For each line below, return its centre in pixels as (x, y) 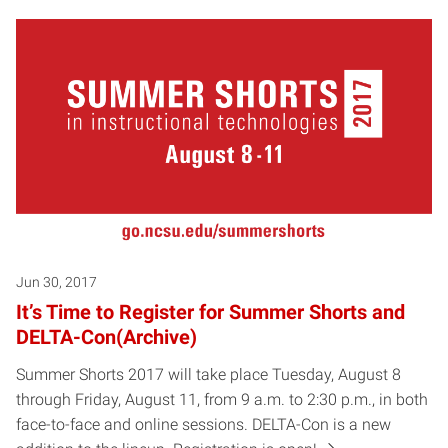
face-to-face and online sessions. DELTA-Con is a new (203, 425)
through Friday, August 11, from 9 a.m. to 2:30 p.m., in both (222, 400)
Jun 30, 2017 (56, 282)
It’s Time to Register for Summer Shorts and (210, 312)
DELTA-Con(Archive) (106, 337)
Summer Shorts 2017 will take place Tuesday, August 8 (208, 375)
